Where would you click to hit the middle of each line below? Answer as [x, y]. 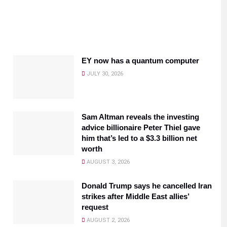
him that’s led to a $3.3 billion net [139, 138]
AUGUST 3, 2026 [107, 162]
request [95, 207]
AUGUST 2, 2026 [107, 220]
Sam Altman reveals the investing [140, 117]
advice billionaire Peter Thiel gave [141, 127]
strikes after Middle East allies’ [135, 196]
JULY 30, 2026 [104, 74]
